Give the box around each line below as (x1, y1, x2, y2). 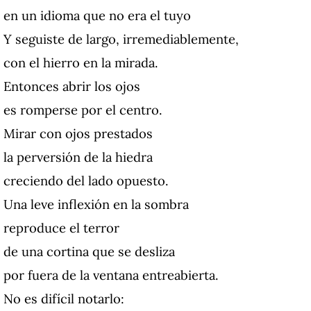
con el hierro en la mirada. (3, 53, 158, 71)
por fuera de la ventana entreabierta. (3, 266, 219, 283)
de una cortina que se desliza (3, 242, 175, 260)
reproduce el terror (3, 219, 119, 236)
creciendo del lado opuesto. (3, 171, 169, 189)
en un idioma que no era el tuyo (3, 6, 191, 24)
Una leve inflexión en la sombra (3, 195, 189, 212)
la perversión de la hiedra (3, 148, 153, 165)
